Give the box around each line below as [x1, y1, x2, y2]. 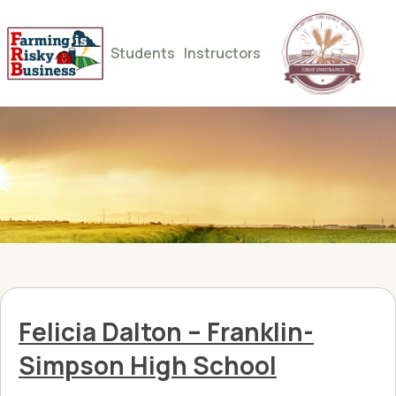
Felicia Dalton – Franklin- [19, 315, 314, 348]
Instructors [184, 43, 261, 63]
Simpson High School [19, 348, 277, 382]
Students [110, 43, 175, 63]
